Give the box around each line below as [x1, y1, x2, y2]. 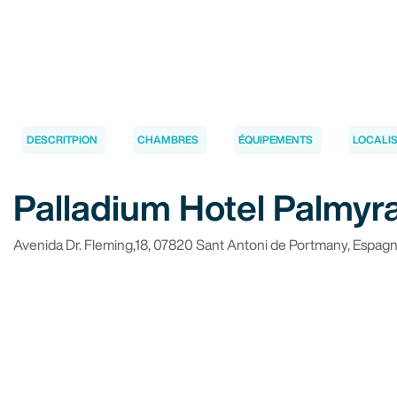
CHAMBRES [137, 133, 198, 145]
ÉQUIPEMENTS [238, 133, 313, 145]
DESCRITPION [27, 133, 97, 145]
